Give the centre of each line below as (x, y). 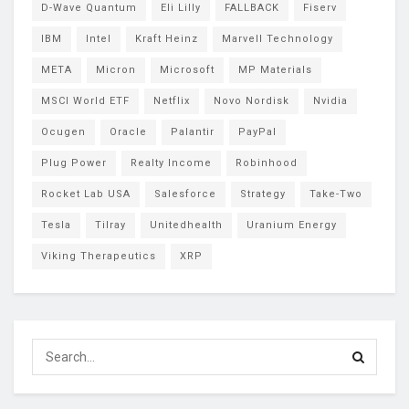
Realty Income (171, 163)
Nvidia (330, 100)
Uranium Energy (292, 225)
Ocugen (63, 131)
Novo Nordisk (252, 100)
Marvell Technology (278, 38)
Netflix (172, 100)
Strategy (263, 194)
